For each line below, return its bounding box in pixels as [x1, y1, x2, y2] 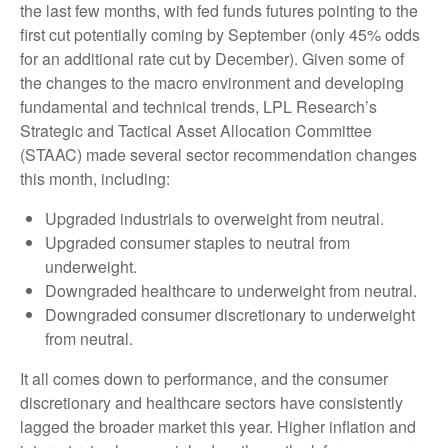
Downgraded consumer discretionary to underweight [45, 303, 415, 326]
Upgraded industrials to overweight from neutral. [45, 207, 384, 230]
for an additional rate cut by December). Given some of [20, 47, 404, 70]
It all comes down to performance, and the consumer [20, 367, 388, 390]
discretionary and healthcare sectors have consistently [20, 391, 403, 414]
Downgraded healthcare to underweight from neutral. [45, 279, 417, 302]
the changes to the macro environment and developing [20, 71, 404, 94]
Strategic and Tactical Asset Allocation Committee [20, 119, 372, 142]
